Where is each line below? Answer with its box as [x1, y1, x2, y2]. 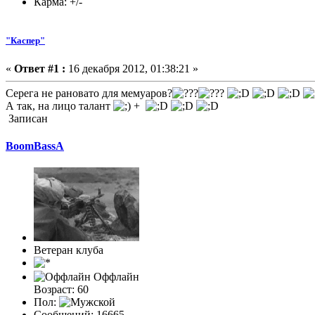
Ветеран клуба [34, 244, 103, 257]
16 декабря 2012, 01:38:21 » [65, 62, 198, 75]
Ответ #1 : [14, 62, 65, 75]
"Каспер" [6, 35, 45, 46]
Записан [6, 112, 48, 124]
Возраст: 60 [34, 283, 89, 296]
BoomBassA [6, 139, 64, 152]
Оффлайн [91, 271, 139, 283]
